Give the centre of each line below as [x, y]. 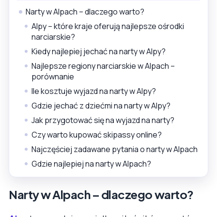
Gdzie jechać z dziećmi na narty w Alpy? [101, 105]
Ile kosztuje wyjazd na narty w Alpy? [94, 91]
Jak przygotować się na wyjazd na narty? [103, 120]
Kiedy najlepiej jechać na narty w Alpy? [99, 51]
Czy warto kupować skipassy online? [97, 134]
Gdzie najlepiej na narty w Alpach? [91, 163]
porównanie [53, 76]
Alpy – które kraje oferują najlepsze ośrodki [108, 26]
